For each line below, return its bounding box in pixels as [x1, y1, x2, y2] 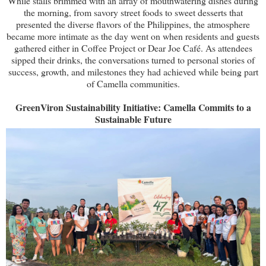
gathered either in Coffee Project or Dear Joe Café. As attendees [14, 41, 252, 54]
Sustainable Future [94, 112, 172, 126]
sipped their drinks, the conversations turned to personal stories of [11, 53, 255, 66]
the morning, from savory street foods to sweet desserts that [23, 5, 243, 18]
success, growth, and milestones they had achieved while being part [8, 65, 258, 78]
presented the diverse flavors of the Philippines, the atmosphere [16, 17, 250, 30]
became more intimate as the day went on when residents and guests [7, 29, 259, 42]
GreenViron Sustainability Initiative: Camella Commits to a [15, 100, 251, 114]
